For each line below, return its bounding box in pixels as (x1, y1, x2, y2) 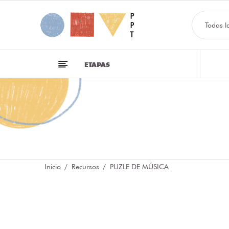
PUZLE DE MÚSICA (110, 163, 169, 171)
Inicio (44, 163, 61, 171)
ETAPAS (84, 60, 110, 68)
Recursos (72, 163, 99, 171)
